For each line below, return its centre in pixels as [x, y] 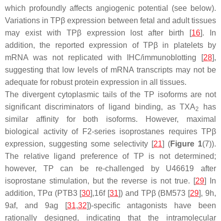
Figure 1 [186, 144]
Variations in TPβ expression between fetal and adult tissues [110, 20]
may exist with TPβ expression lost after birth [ [98, 33]
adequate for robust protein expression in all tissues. [96, 82]
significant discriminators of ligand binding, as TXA [100, 107]
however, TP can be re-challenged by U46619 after [110, 168]
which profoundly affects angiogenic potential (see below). [110, 8]
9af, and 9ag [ [36, 205]
